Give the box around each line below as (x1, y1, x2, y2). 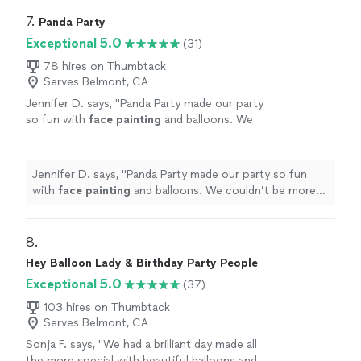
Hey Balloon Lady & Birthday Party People (26, 256, 258, 270)
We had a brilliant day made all (103, 338, 257, 351)
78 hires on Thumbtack (44, 60, 166, 73)
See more (171, 129, 222, 143)
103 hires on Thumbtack (44, 301, 170, 314)
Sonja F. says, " (26, 338, 103, 351)
